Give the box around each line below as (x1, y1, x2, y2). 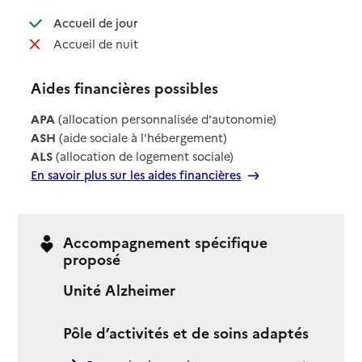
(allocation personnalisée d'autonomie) (55, 111, 277, 128)
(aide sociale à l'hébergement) (56, 129, 228, 146)
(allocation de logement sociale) (53, 148, 234, 165)
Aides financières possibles (31, 77, 219, 98)
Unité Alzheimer (63, 280, 176, 301)
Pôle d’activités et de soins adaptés (63, 322, 309, 343)
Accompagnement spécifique (63, 231, 268, 252)
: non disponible (112, 32, 206, 48)
